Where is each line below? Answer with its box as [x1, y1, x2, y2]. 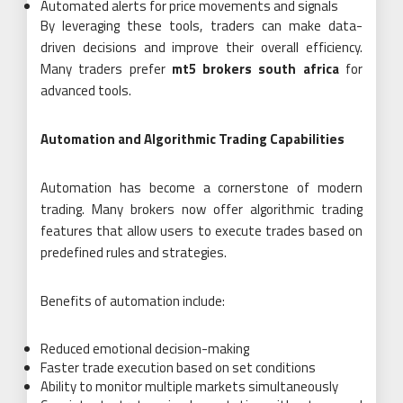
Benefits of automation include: [40, 290, 225, 311]
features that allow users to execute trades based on [40, 219, 363, 241]
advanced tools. [40, 79, 131, 101]
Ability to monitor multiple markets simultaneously [40, 375, 338, 397]
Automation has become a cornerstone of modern [40, 176, 363, 198]
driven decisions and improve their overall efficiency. [40, 36, 363, 58]
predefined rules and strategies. [40, 241, 227, 263]
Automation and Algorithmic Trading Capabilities [40, 128, 345, 149]
